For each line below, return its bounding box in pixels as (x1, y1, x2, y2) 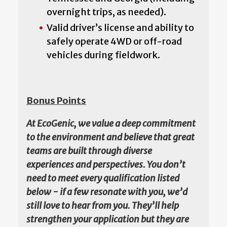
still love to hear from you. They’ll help (26, 199, 179, 211)
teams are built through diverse (26, 144, 152, 157)
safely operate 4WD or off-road (47, 35, 182, 47)
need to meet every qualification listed (26, 172, 179, 184)
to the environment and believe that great (26, 131, 195, 143)
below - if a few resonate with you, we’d (26, 185, 187, 198)
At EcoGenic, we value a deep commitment (26, 117, 196, 129)
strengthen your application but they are (26, 213, 189, 225)
